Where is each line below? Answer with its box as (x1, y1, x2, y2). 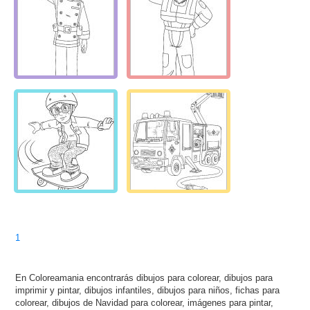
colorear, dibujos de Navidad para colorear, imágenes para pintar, (15, 298, 274, 308)
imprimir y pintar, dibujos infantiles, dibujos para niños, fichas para (15, 285, 280, 295)
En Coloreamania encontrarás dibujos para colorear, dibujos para (15, 273, 273, 283)
